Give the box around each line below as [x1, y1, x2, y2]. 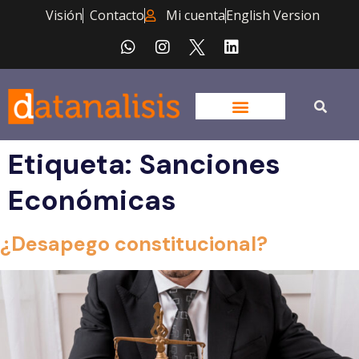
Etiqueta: [8, 145, 139, 183]
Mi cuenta [166, 6, 226, 24]
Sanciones [139, 145, 280, 183]
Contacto [89, 6, 144, 24]
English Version [226, 6, 321, 24]
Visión [45, 6, 83, 24]
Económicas [8, 181, 176, 219]
